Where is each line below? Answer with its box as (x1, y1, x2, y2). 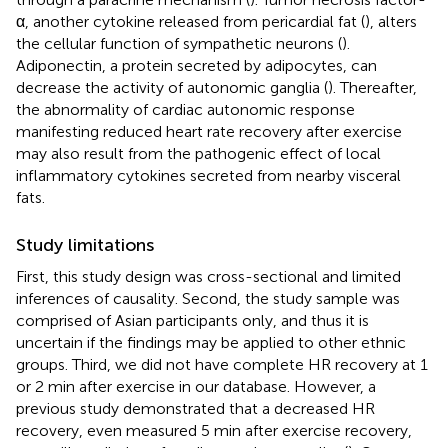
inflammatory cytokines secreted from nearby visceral (16, 165, 401, 185)
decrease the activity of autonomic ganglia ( (16, 77, 328, 97)
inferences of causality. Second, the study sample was (16, 288, 400, 308)
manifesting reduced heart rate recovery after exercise (16, 121, 402, 141)
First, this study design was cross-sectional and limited (16, 266, 401, 286)
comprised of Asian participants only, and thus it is (16, 310, 369, 330)
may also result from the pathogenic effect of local (16, 143, 381, 163)
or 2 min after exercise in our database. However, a (16, 376, 376, 396)
